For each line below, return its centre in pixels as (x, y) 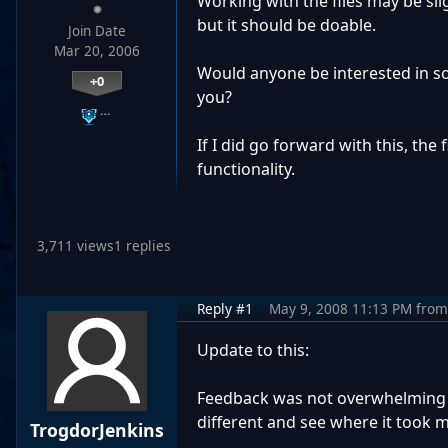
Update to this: (253, 350)
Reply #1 (225, 309)
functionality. (246, 169)
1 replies (142, 246)
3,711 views (75, 246)
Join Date (97, 31)
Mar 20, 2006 (97, 51)
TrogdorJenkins (97, 430)
